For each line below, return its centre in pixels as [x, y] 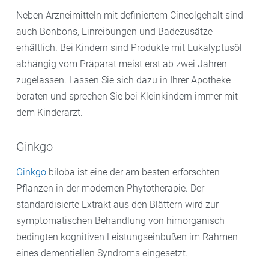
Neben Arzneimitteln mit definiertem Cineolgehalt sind [130, 15]
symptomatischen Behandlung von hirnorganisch [120, 220]
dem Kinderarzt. [50, 112]
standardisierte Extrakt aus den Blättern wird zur [117, 204]
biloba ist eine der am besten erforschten [133, 172]
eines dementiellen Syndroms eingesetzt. [102, 253]
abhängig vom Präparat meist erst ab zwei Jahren [122, 64]
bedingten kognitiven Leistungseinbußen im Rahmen [127, 237]
